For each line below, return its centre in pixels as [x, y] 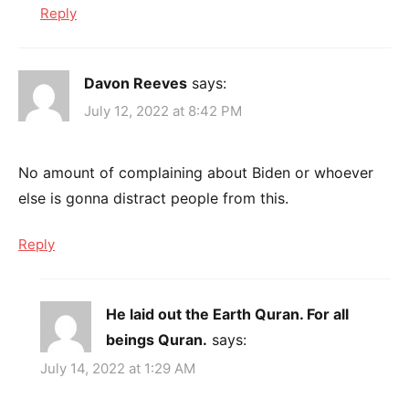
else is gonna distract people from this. [153, 199]
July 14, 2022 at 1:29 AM [118, 368]
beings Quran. [157, 340]
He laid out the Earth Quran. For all [227, 315]
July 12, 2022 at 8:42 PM [163, 111]
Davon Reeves [136, 83]
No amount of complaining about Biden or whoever [196, 173]
